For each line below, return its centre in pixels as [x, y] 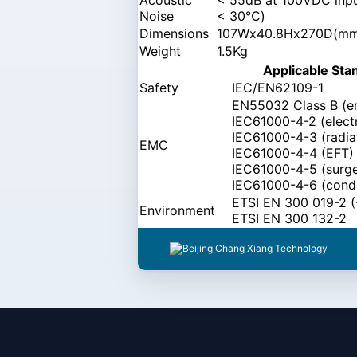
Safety [159, 87]
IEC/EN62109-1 [278, 87]
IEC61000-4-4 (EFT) [293, 153]
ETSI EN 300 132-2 [289, 218]
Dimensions [174, 33]
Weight [160, 51]
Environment [177, 210]
